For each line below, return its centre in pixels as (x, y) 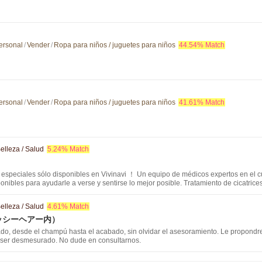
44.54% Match (202, 45)
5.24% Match (68, 149)
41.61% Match (202, 102)
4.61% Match (68, 206)
